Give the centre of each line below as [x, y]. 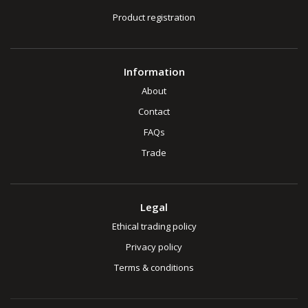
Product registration [154, 18]
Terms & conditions [154, 268]
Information [154, 72]
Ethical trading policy [154, 227]
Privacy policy [154, 247]
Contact [154, 112]
